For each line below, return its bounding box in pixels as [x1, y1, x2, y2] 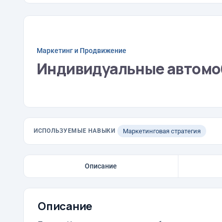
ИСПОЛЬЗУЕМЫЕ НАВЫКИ [34, 127, 115, 134]
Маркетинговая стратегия [122, 127, 201, 135]
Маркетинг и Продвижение [37, 46, 126, 55]
